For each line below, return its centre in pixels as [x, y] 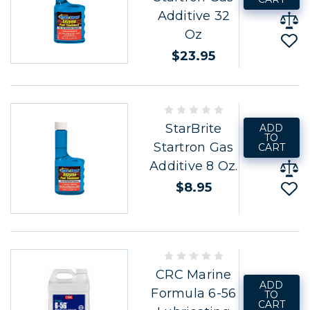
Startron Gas [194, 147]
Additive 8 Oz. [194, 166]
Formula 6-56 [194, 293]
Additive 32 [194, 16]
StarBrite [194, 128]
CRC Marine [194, 274]
